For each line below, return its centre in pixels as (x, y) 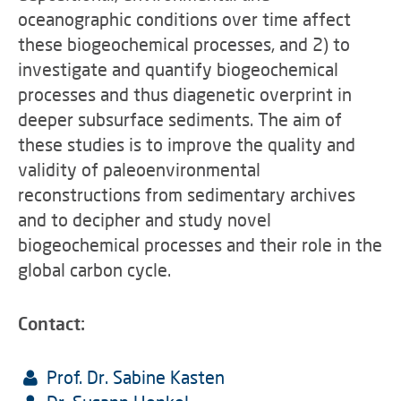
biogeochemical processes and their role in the (200, 244)
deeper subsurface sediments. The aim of (180, 119)
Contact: (51, 323)
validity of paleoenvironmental (139, 169)
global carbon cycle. (94, 269)
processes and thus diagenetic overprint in (185, 94)
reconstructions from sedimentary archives (187, 194)
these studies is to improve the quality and (187, 144)
